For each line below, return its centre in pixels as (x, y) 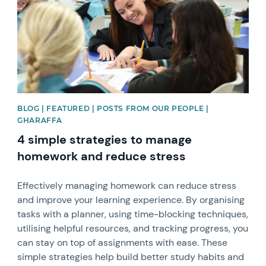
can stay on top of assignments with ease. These (123, 243)
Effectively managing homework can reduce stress (127, 186)
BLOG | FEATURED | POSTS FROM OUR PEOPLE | (113, 108)
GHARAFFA (40, 120)
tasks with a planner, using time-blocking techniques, (133, 214)
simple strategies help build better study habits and (131, 257)
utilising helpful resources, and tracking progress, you (133, 228)
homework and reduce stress (102, 156)
